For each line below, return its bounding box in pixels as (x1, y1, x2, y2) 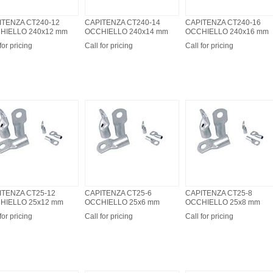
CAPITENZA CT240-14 (85, 18, 160, 27)
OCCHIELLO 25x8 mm (185, 198, 260, 207)
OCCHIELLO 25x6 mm (85, 198, 160, 207)
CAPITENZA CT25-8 (185, 189, 252, 197)
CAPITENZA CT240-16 (185, 18, 261, 27)
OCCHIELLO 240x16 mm (185, 27, 269, 36)
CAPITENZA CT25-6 (85, 189, 152, 197)
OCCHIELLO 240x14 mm (85, 27, 168, 36)
